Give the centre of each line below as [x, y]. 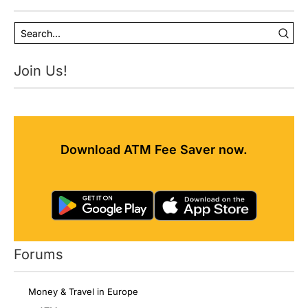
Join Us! [41, 71]
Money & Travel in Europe [83, 292]
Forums [38, 255]
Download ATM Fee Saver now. [154, 150]
